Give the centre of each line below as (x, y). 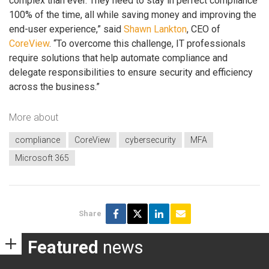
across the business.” (54, 86)
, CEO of (204, 29)
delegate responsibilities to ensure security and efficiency (131, 72)
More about (34, 118)
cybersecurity (150, 140)
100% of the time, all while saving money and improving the (133, 14)
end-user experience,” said (66, 29)
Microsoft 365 (42, 158)
